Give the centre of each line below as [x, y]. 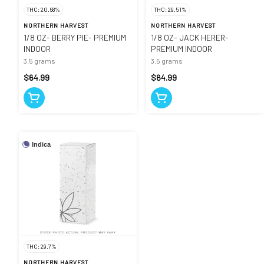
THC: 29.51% [170, 9]
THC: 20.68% [43, 9]
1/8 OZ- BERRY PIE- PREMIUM [75, 37]
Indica [41, 144]
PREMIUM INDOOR [181, 48]
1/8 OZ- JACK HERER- [190, 37]
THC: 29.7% [42, 246]
